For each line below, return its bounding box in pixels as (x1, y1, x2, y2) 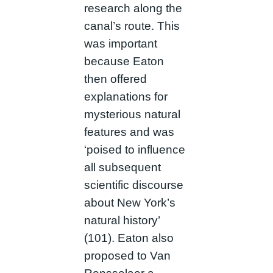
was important (83, 37, 157, 50)
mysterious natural (83, 107, 180, 121)
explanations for (83, 90, 168, 103)
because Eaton (83, 54, 164, 68)
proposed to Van (83, 249, 171, 262)
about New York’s (83, 196, 175, 209)
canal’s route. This (83, 19, 180, 32)
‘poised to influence (83, 143, 185, 156)
